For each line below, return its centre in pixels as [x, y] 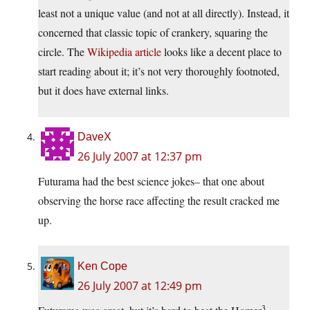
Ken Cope [102, 266]
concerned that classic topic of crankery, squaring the [153, 33]
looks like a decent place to [221, 52]
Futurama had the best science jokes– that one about [151, 181]
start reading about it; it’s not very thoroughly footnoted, [159, 71]
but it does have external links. [103, 91]
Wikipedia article [124, 52]
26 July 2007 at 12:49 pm [140, 286]
